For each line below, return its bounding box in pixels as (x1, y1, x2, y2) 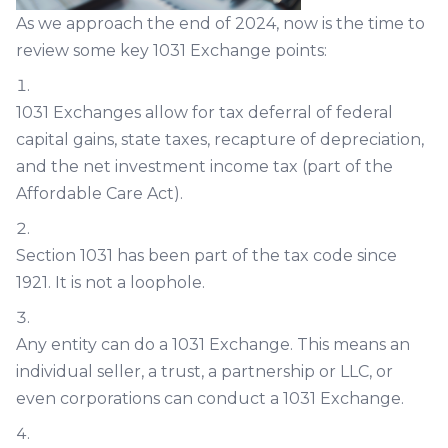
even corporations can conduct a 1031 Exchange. (16, 389, 404, 408)
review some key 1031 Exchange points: (16, 41, 327, 60)
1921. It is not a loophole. (16, 273, 205, 292)
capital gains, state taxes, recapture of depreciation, (16, 130, 424, 149)
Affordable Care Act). (16, 184, 183, 203)
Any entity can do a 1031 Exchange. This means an (16, 335, 410, 354)
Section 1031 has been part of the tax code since (16, 246, 397, 265)
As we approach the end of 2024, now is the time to (16, 14, 425, 33)
